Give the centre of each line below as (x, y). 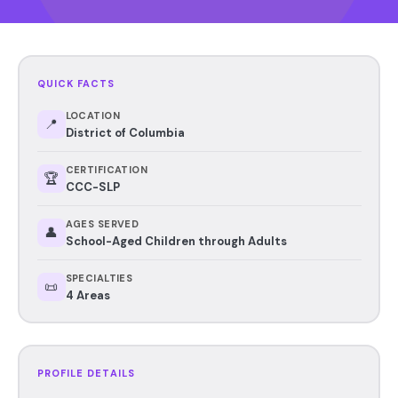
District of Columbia (125, 132)
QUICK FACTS (76, 83)
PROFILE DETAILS (86, 373)
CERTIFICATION (107, 169)
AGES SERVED (102, 223)
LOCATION (93, 115)
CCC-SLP (92, 187)
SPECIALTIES (99, 278)
